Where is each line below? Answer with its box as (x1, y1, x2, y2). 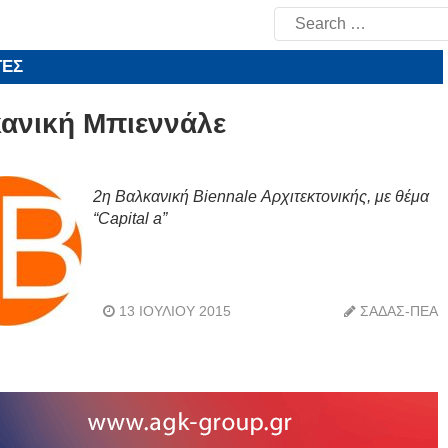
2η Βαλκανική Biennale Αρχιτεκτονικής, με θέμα (92, 188, 429, 205)
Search (263, 6, 315, 23)
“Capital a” (92, 210, 167, 227)
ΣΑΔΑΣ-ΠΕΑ (360, 304, 439, 319)
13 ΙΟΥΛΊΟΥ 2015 (118, 304, 231, 319)
